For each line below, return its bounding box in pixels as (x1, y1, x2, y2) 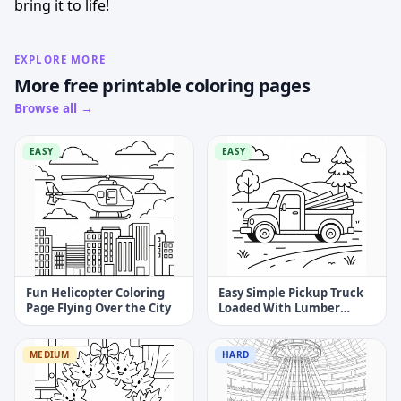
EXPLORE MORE (14, 53, 106, 67)
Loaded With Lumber (218, 299, 340, 316)
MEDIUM (30, 347, 70, 361)
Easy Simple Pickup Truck (218, 284, 363, 301)
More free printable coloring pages (14, 73, 310, 98)
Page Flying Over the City (26, 299, 171, 316)
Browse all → (14, 100, 93, 117)
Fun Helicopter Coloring (26, 284, 165, 301)
